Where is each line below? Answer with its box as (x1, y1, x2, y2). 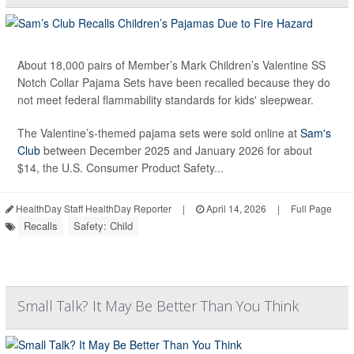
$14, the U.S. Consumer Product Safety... (17, 159, 224, 175)
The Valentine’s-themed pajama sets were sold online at (17, 124, 300, 141)
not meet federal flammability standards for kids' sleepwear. (17, 91, 314, 107)
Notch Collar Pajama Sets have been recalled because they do (17, 73, 330, 90)
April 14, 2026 (204, 201, 266, 215)
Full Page (291, 201, 332, 215)
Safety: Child (73, 217, 133, 233)
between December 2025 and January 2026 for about (40, 141, 312, 158)
